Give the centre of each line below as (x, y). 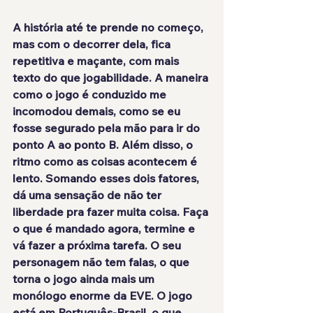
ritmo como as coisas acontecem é (106, 162)
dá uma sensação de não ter (88, 195)
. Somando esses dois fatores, (121, 179)
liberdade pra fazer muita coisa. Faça (112, 212)
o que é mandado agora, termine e (105, 229)
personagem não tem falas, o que (102, 262)
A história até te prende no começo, (109, 28)
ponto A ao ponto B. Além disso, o (104, 145)
